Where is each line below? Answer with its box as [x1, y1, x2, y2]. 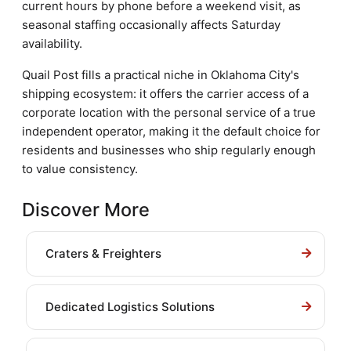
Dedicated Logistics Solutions [45, 299, 215, 314]
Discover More [22, 198, 150, 221]
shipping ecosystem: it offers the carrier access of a [22, 86, 309, 101]
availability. [22, 36, 82, 51]
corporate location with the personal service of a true [22, 105, 316, 120]
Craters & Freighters [45, 246, 161, 261]
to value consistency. [22, 161, 138, 176]
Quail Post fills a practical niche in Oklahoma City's [22, 67, 299, 82]
